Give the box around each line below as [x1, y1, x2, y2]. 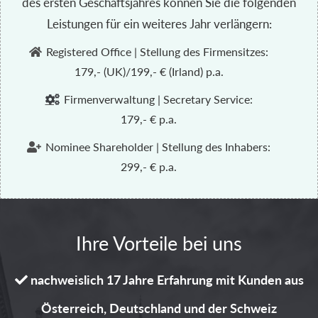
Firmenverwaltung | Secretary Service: [60, 91, 253, 107]
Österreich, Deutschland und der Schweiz [41, 299, 277, 317]
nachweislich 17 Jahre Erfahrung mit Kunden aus [27, 270, 304, 288]
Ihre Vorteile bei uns [76, 229, 242, 256]
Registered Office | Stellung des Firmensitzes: [43, 43, 268, 60]
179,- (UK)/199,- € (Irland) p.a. [74, 63, 224, 79]
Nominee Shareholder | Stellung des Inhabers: [43, 138, 270, 155]
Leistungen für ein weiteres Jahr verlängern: [46, 15, 272, 32]
